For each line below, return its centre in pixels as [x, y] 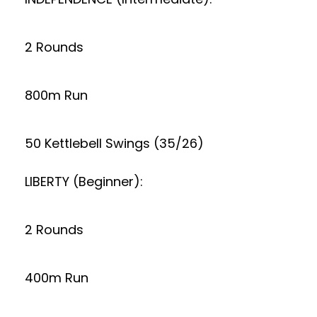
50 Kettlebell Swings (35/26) [114, 143]
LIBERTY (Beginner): [84, 181]
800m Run [56, 95]
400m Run [57, 278]
